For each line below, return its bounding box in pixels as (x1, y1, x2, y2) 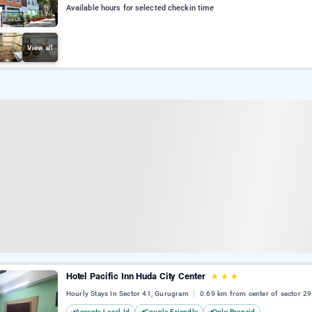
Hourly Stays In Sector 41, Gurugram (65, 290, 192, 298)
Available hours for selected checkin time (65, 3, 214, 13)
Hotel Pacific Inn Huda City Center (65, 271, 208, 281)
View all (26, 43, 54, 52)
